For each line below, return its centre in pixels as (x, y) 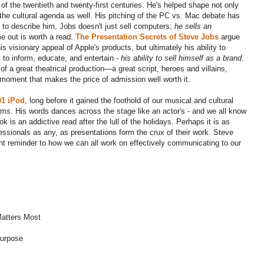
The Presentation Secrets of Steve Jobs (147, 37)
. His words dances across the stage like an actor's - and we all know (128, 111)
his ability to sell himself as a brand (181, 58)
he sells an (193, 27)
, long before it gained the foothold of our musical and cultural (129, 101)
